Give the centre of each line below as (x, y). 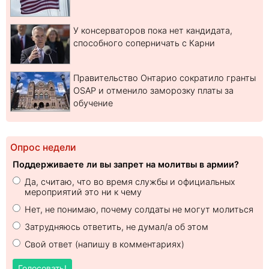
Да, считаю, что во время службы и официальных (130, 182)
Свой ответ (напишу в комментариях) (104, 244)
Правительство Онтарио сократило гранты (165, 78)
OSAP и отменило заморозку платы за (153, 91)
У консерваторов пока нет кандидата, (153, 31)
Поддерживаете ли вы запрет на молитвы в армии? (126, 165)
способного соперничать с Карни (144, 43)
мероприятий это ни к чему (83, 192)
